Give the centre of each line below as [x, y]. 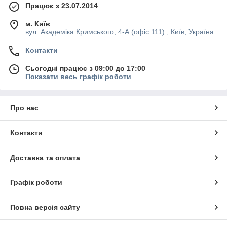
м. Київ [38, 24]
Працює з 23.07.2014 [62, 5]
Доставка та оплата [45, 157]
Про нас [24, 108]
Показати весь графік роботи [78, 76]
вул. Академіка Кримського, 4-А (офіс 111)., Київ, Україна [120, 32]
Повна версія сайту [45, 207]
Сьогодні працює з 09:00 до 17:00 [85, 68]
